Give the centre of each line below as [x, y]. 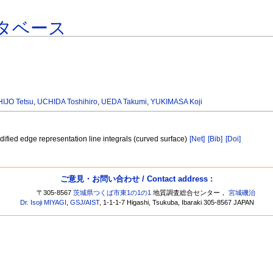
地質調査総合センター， [190, 193]
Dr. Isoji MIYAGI [44, 203]
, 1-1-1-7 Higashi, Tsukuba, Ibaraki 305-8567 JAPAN [177, 203]
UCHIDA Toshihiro [68, 102]
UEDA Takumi [124, 102]
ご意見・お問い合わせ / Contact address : [136, 179]
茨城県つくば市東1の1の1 [112, 193]
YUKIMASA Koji [177, 102]
